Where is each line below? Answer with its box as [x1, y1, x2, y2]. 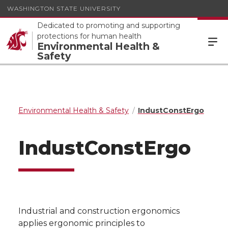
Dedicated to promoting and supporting [37, 21, 180, 30]
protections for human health [37, 32, 141, 41]
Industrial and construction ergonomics [18, 206, 180, 216]
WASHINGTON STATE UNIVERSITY [7, 4, 121, 12]
